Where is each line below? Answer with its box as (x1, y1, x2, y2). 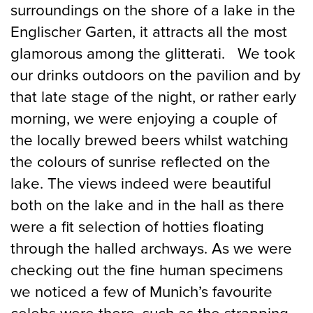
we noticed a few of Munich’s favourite (10, 282, 272, 301)
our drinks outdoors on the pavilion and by (10, 65, 300, 85)
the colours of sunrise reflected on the (10, 152, 270, 171)
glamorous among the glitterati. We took (10, 43, 296, 63)
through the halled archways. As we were (10, 238, 292, 258)
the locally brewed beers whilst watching (10, 130, 289, 150)
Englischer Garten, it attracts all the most (10, 22, 287, 41)
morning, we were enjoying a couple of (10, 108, 277, 128)
